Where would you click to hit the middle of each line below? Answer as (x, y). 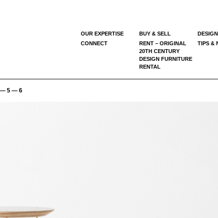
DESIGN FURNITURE (166, 59)
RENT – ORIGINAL (163, 43)
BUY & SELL (155, 33)
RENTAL (150, 66)
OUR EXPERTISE (102, 33)
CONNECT (94, 43)
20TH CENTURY (159, 51)
